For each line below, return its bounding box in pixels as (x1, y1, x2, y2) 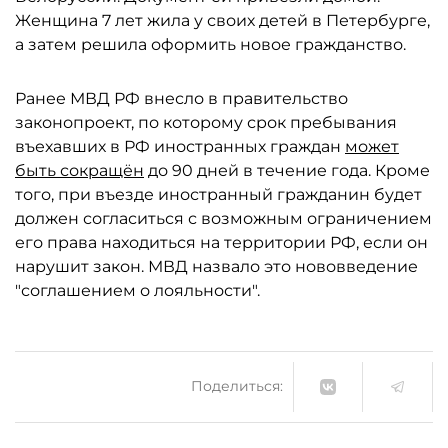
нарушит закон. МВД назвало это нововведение (15, 256, 418, 276)
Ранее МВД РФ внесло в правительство (15, 88, 348, 108)
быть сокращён (15, 160, 144, 180)
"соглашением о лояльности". (15, 280, 260, 300)
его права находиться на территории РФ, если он (15, 232, 428, 252)
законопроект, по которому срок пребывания (15, 112, 397, 132)
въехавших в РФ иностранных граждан (15, 136, 345, 156)
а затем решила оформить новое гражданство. (15, 34, 406, 54)
